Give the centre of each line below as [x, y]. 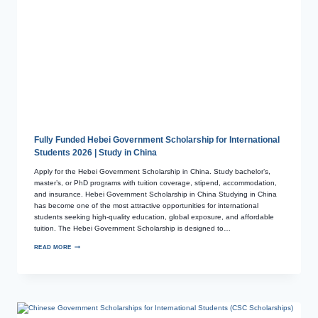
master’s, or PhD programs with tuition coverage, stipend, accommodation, [155, 182]
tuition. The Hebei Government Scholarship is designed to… [132, 228]
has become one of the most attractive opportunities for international [146, 205]
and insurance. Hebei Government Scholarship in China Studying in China [155, 194]
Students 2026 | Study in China [95, 152]
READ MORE [53, 247]
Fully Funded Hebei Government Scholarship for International [157, 139]
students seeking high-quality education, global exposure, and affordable [154, 216]
